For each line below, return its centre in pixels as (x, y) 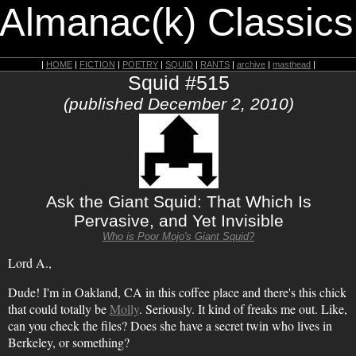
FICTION (97, 64)
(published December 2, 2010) (178, 104)
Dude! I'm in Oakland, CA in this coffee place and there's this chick (177, 292)
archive (251, 64)
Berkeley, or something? (68, 342)
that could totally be (58, 309)
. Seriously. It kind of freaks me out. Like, (243, 309)
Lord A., (29, 263)
